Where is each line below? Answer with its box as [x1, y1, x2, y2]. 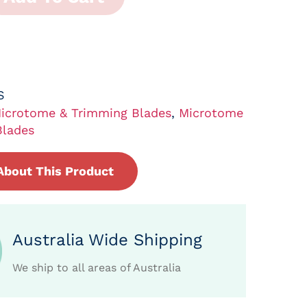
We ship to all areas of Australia [12, 261, 182, 275]
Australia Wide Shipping [12, 230, 203, 250]
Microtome [178, 106, 243, 121]
